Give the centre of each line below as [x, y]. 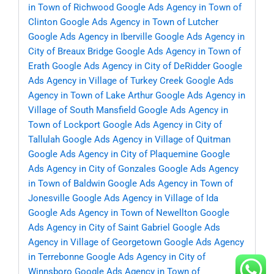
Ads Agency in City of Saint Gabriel [99, 228]
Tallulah [44, 140]
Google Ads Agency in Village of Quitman [146, 140]
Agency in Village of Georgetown [95, 243]
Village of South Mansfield [82, 110]
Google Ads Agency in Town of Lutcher [139, 22]
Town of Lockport [64, 125]
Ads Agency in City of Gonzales [92, 169]
